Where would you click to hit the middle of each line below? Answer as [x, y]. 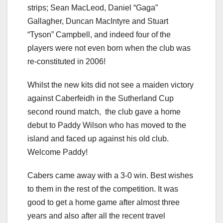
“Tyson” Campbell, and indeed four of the [99, 34]
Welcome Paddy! [57, 152]
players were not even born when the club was [109, 48]
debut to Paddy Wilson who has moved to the [107, 125]
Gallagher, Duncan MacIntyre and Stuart [98, 21]
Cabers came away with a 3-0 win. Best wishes [110, 175]
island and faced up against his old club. [98, 138]
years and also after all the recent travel [96, 216]
